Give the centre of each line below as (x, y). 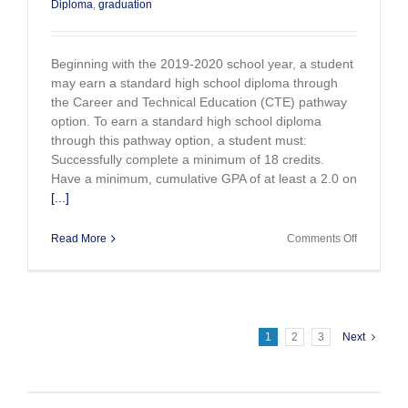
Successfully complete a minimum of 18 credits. (188, 160)
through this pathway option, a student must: (179, 141)
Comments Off (322, 239)
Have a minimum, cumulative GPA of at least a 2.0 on (204, 179)
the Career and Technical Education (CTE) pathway (199, 102)
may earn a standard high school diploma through (194, 83)
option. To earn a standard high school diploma (186, 122)
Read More (79, 239)
